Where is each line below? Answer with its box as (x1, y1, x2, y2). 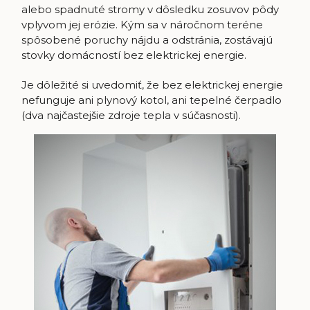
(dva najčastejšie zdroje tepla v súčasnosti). (21, 109, 241, 122)
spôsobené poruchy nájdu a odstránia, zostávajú (21, 33, 273, 47)
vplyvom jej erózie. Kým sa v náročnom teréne (21, 18, 263, 32)
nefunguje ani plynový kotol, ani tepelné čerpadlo (21, 93, 282, 107)
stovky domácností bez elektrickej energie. (21, 48, 246, 62)
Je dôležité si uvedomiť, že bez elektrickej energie (21, 78, 283, 92)
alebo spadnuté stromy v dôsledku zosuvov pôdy (21, 3, 279, 17)
